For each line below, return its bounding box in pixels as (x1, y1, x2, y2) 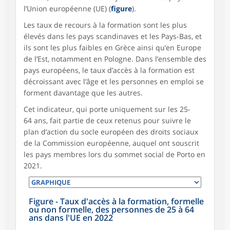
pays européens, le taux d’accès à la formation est (24, 65, 195, 75)
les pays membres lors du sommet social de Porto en (24, 149, 205, 159)
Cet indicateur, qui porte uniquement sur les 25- (24, 104, 190, 114)
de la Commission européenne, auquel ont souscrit (24, 138, 199, 148)
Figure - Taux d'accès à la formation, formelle (29, 195, 204, 207)
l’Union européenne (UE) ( (24, 3, 111, 13)
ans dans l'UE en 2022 (29, 212, 113, 223)
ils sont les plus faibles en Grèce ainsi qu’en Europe (24, 42, 201, 52)
